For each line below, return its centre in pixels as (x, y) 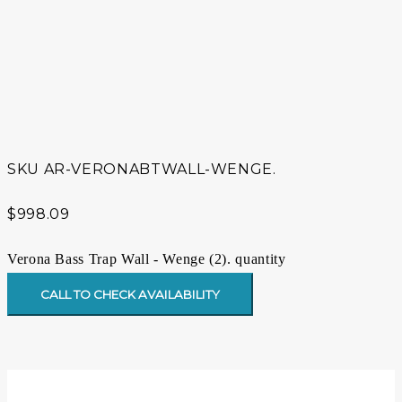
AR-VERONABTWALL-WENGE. (160, 170)
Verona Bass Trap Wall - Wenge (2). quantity (147, 259)
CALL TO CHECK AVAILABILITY (130, 295)
